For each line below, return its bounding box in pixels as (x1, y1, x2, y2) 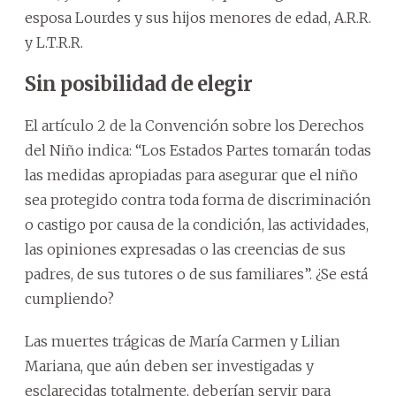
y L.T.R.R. (25, 33, 83, 51)
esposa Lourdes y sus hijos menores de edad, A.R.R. (25, 8, 371, 27)
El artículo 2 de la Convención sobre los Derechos (25, 116, 364, 134)
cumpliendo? (25, 289, 114, 308)
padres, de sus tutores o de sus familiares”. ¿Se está (25, 264, 368, 283)
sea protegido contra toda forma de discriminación (25, 190, 371, 209)
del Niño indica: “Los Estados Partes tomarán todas (25, 141, 371, 159)
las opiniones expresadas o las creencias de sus (25, 240, 346, 258)
